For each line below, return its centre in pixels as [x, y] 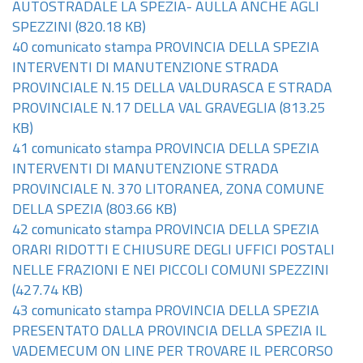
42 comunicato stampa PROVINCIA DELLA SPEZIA [166, 231]
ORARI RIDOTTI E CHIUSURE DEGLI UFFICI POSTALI [173, 251]
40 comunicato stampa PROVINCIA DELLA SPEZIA [166, 48]
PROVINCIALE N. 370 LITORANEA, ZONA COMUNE [168, 190]
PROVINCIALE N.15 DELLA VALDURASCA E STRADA [172, 89]
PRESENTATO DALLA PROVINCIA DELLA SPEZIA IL [169, 332]
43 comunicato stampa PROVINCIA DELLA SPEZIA [166, 312]
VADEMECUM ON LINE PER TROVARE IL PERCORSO [173, 352]
